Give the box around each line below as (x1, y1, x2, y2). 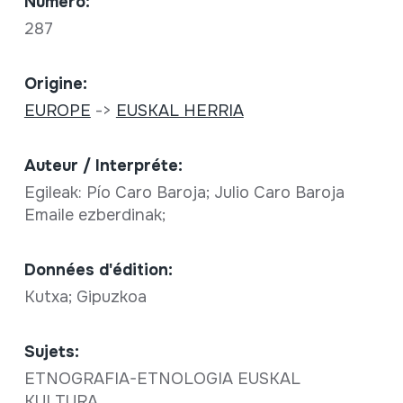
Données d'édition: (23, 260, 173, 280)
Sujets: (23, 342, 79, 362)
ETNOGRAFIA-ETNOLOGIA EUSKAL (23, 369, 300, 389)
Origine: (23, 74, 87, 94)
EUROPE (23, 101, 91, 121)
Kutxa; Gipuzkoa (23, 287, 151, 307)
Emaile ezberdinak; (23, 205, 175, 225)
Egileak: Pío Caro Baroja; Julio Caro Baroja (23, 183, 345, 202)
